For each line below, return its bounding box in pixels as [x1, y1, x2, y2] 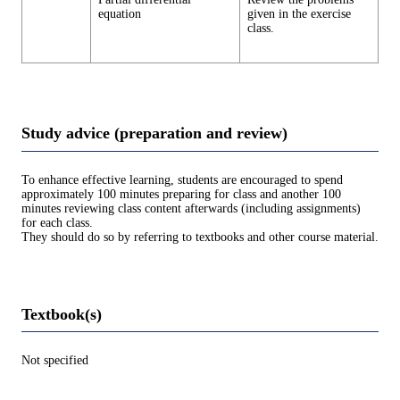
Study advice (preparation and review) [21, 124, 287, 143]
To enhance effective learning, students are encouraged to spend [21, 172, 343, 187]
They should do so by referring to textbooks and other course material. [21, 229, 379, 244]
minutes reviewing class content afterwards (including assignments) [21, 201, 361, 215]
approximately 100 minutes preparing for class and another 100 [21, 187, 341, 201]
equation [98, 7, 141, 21]
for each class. [21, 215, 93, 229]
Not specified [21, 354, 88, 368]
